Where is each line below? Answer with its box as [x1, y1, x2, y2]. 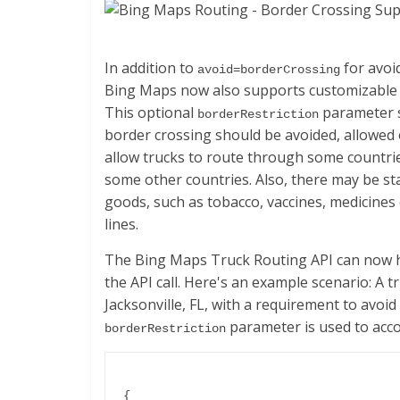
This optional [104, 103, 197, 122]
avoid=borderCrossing [197, 62, 340, 77]
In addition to [104, 58, 197, 78]
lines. [104, 214, 138, 234]
